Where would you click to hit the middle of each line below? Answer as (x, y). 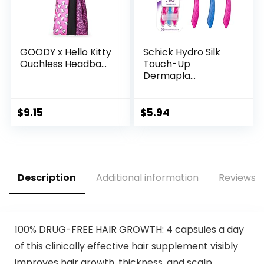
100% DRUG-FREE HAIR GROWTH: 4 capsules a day (129, 229)
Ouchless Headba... (64, 64)
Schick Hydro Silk (182, 52)
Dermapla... (170, 76)
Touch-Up (167, 64)
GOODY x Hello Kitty (66, 52)
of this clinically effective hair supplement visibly (126, 246)
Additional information (147, 178)
